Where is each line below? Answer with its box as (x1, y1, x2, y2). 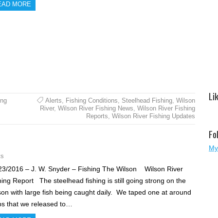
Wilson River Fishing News (57, 105, 133, 112)
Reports (86, 112, 108, 120)
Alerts (45, 97, 62, 105)
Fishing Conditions (65, 97, 118, 105)
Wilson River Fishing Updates (111, 112, 195, 120)
